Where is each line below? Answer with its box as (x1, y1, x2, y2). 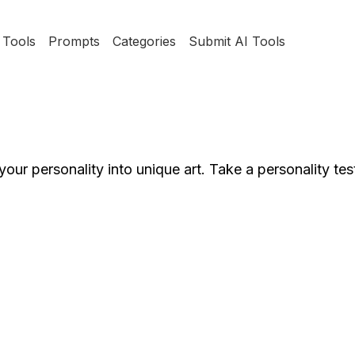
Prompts (48, 33, 100, 49)
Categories (112, 33, 176, 49)
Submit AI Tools (188, 33, 285, 49)
